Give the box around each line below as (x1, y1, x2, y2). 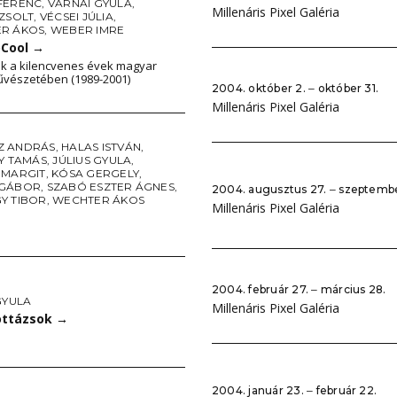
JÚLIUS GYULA (52, 153, 132, 167)
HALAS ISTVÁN (61, 140, 141, 153)
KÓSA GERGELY (51, 167, 139, 180)
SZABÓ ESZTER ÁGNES (46, 180, 175, 193)
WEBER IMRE (50, 23, 125, 36)
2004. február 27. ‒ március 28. (212, 283, 386, 296)
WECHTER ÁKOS (52, 193, 144, 206)
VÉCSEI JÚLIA (39, 10, 113, 23)
